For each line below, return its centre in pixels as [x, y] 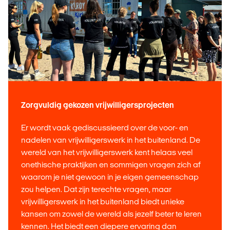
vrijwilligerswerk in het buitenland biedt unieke [103, 201]
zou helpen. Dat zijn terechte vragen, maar [96, 189]
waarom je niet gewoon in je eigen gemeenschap [110, 177]
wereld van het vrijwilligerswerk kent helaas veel [107, 152]
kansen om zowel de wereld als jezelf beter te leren [111, 214]
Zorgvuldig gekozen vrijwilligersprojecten [98, 105]
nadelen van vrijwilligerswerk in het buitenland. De [111, 140]
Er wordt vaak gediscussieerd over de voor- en [105, 127]
